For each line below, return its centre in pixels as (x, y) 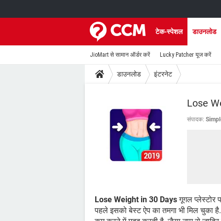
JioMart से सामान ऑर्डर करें (120, 55)
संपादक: (196, 119)
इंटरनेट (163, 74)
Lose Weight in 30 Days (136, 200)
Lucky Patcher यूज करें (185, 55)
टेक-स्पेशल (169, 32)
